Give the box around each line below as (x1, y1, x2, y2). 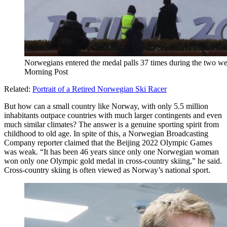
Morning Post (24, 67, 68, 76)
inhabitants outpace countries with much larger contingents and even (4, 110, 222, 120)
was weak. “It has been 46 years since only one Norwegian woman (4, 147, 219, 156)
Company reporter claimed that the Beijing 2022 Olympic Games (4, 138, 212, 147)
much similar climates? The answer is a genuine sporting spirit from (4, 120, 219, 129)
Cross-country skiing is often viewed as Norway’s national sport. (4, 165, 210, 174)
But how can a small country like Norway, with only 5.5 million (4, 101, 208, 110)
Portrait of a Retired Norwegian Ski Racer (32, 84, 167, 93)
